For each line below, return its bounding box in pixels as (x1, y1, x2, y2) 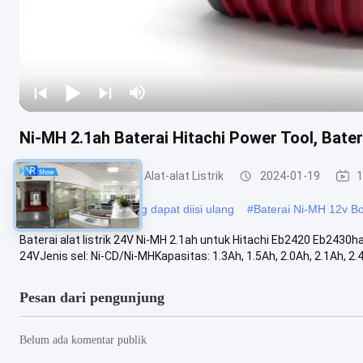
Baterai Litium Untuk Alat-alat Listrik (36, 169, 224, 182)
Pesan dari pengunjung (19, 288, 164, 305)
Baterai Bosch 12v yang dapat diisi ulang (26, 202, 234, 216)
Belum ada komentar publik (19, 333, 147, 346)
